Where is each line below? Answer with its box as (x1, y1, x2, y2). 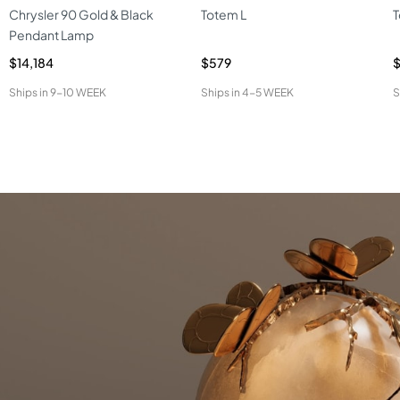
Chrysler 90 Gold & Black (9, 6, 154, 22)
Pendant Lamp (9, 27, 94, 43)
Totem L (201, 6, 246, 22)
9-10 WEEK (50, 86, 106, 99)
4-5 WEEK (242, 86, 294, 99)
